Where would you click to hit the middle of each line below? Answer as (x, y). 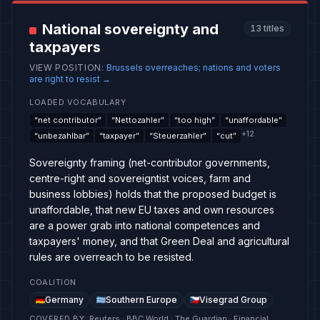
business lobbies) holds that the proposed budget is (153, 194)
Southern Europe (141, 300)
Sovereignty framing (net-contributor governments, (150, 162)
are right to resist (65, 79)
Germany (64, 300)
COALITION (53, 282)
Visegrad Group (233, 300)
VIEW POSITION (65, 67)
